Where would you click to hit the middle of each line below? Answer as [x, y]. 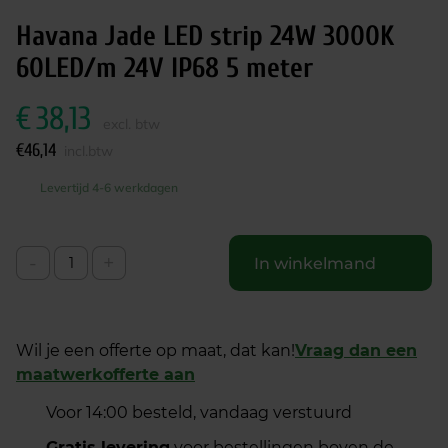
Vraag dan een [356, 350]
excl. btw [131, 124]
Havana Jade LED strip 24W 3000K [205, 36]
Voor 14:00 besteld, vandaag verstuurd [199, 412]
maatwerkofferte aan [105, 374]
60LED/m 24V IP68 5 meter [164, 68]
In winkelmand [315, 263]
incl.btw [88, 151]
